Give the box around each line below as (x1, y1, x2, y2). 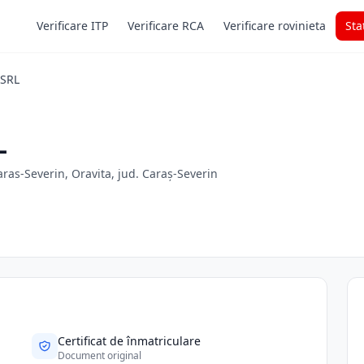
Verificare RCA (128, 18, 204, 33)
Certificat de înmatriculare (58, 333, 201, 349)
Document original (58, 349, 142, 362)
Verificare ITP (37, 18, 108, 33)
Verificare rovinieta (223, 18, 326, 33)
